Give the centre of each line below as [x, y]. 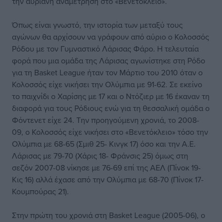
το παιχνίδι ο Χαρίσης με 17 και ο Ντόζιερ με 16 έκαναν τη [111, 96]
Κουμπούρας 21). [40, 191]
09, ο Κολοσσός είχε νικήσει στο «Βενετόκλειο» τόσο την [110, 132]
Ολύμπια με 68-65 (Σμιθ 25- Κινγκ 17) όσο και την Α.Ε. [104, 144]
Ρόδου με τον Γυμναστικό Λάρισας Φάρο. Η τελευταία [105, 49]
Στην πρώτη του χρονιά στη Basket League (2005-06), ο [109, 215]
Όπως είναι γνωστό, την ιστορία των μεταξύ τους [97, 25]
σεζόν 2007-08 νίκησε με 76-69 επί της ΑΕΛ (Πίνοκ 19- [106, 167]
